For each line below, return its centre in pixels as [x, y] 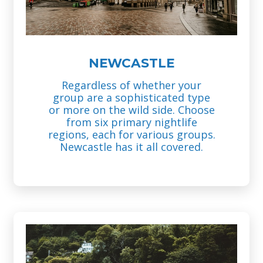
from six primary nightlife [131, 122]
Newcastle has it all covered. [131, 146]
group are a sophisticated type [131, 97]
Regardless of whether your [131, 85]
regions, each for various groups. [131, 134]
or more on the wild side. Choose [131, 109]
